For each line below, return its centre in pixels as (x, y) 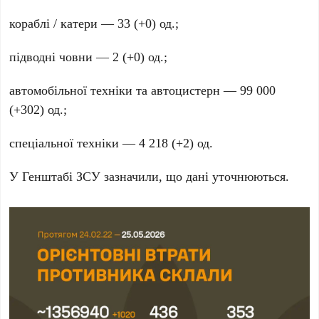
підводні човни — (61, 57)
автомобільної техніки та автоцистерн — (125, 90)
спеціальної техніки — (74, 143)
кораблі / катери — (64, 23)
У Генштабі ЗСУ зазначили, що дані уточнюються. (150, 176)
